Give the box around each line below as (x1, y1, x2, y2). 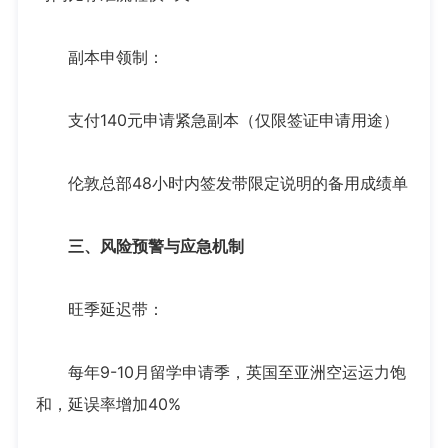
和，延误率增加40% (35, 394, 181, 415)
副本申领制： (35, 47, 164, 68)
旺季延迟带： (35, 299, 164, 320)
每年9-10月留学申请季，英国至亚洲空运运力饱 (35, 362, 406, 383)
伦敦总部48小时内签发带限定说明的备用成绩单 (35, 173, 408, 194)
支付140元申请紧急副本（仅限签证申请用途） (35, 110, 399, 131)
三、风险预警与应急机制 (35, 236, 244, 257)
